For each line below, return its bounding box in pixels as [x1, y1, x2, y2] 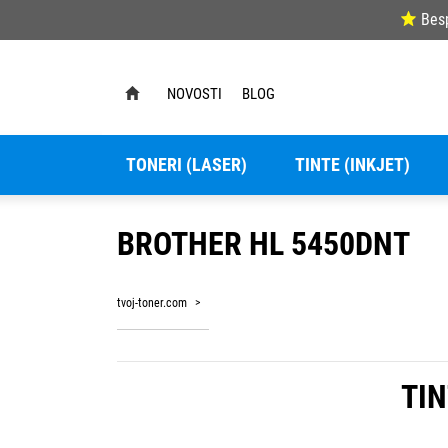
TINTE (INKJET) [294, 153, 410, 176]
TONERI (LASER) [125, 153, 247, 176]
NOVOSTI [167, 84, 222, 103]
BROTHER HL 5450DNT [117, 224, 410, 263]
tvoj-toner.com [117, 295, 187, 310]
